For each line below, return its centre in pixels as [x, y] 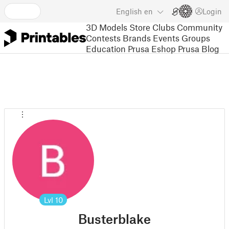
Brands [137, 38]
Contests [103, 38]
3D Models [107, 27]
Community [200, 27]
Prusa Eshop [152, 48]
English [129, 11]
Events [166, 38]
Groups [196, 38]
